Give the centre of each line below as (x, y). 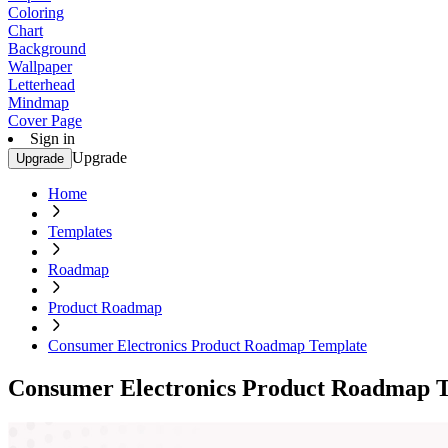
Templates (80, 231)
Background (47, 48)
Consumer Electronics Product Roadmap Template (207, 345)
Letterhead (41, 84)
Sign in (52, 138)
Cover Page (45, 120)
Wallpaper (40, 66)
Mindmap (38, 102)
